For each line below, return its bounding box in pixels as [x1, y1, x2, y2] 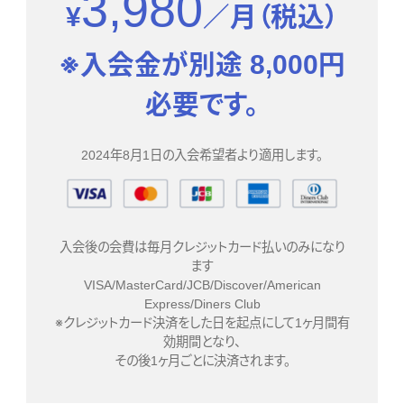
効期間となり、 [163, 335, 241, 350]
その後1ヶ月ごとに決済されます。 [114, 353, 290, 369]
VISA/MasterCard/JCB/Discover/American [83, 278, 321, 293]
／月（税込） [203, 2, 338, 32]
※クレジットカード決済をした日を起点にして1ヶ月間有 [54, 316, 350, 331]
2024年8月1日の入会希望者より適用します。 [81, 148, 323, 163]
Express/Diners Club [143, 297, 261, 312]
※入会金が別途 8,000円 [59, 50, 345, 80]
